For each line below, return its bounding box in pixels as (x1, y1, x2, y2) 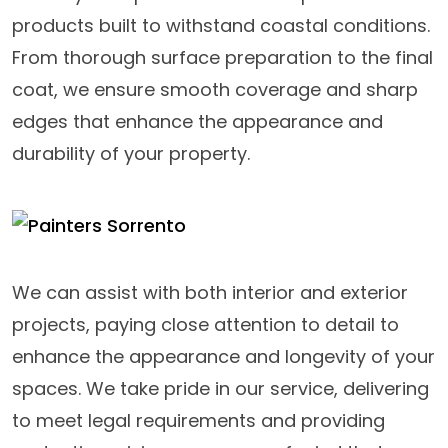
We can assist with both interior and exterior (12, 279, 408, 305)
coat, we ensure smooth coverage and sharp (12, 76, 418, 102)
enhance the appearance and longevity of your (12, 343, 435, 369)
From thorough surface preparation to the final (12, 44, 433, 70)
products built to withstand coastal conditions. (12, 12, 430, 38)
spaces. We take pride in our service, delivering (12, 375, 429, 401)
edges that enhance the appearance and (12, 108, 383, 134)
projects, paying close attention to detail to (12, 311, 399, 337)
